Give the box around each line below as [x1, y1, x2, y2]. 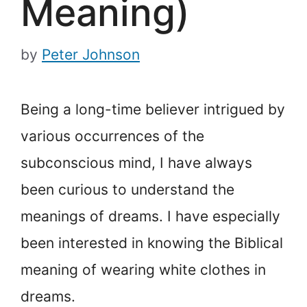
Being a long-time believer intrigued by [21, 101, 285, 119]
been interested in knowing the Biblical [21, 234, 283, 252]
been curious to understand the [21, 181, 234, 199]
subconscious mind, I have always [21, 154, 252, 172]
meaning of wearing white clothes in [21, 261, 266, 279]
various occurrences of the [21, 127, 204, 145]
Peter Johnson [42, 46, 140, 64]
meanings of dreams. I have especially [21, 208, 280, 225]
